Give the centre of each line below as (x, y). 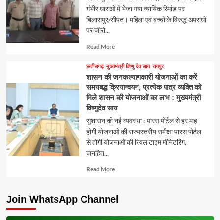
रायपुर (158, 66)
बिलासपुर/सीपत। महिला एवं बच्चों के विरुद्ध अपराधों (146, 19)
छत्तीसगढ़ (95, 66)
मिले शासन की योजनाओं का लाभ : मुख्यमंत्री (143, 97)
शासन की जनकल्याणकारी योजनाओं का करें (142, 77)
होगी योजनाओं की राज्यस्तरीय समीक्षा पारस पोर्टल (144, 131)
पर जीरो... (98, 30)
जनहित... (97, 153)
